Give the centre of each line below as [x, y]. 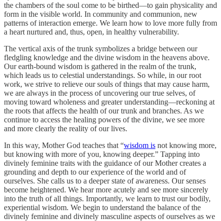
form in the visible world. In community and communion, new [101, 14]
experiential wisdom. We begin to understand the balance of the [102, 207]
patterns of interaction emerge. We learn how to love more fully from [110, 23]
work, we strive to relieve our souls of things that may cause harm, [107, 84]
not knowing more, [186, 145]
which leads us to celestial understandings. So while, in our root [103, 75]
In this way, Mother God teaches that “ [64, 145]
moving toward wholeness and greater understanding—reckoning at [109, 102]
